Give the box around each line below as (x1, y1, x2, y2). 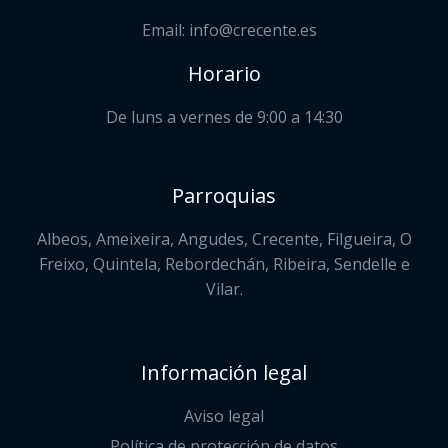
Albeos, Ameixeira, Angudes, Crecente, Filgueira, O (36, 227, 412, 250)
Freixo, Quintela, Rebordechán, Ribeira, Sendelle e (38, 252, 410, 275)
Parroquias (172, 181, 276, 209)
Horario (187, 59, 261, 87)
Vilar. (205, 277, 243, 300)
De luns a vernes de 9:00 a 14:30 (105, 105, 343, 128)
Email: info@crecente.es (141, 18, 317, 41)
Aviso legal (184, 404, 264, 427)
